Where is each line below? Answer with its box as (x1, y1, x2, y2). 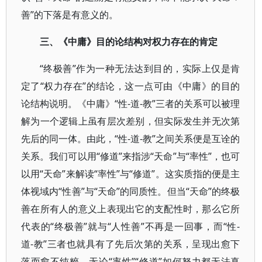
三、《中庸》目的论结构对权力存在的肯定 (40, 35, 218, 48)
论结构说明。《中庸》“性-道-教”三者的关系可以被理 (21, 97, 240, 110)
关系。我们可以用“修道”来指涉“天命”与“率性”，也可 (21, 150, 240, 163)
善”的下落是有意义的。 (21, 8, 118, 21)
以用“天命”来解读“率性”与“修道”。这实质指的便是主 (21, 167, 240, 180)
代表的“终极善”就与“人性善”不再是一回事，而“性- (21, 220, 240, 233)
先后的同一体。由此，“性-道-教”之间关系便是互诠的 (21, 132, 240, 145)
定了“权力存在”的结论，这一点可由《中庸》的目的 (21, 80, 240, 92)
